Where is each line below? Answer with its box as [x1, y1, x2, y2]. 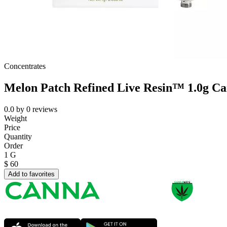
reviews [32, 105, 57, 114]
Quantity [4, 132, 32, 141]
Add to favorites [8, 170, 55, 178]
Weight [4, 114, 27, 123]
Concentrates [4, 62, 46, 71]
